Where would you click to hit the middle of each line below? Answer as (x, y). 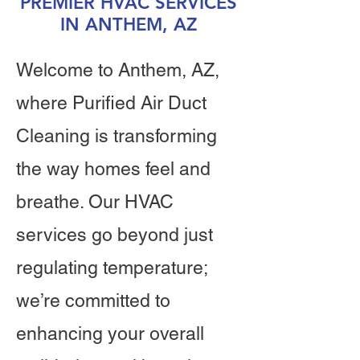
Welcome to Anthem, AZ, (118, 70)
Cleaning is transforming (117, 136)
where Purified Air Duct (111, 103)
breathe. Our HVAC (95, 202)
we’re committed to (93, 301)
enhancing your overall (110, 333)
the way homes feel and (113, 169)
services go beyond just (115, 235)
